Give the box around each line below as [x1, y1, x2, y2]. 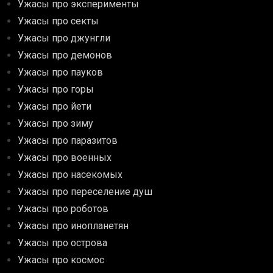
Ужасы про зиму [18, 117, 94, 129]
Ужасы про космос [18, 253, 105, 266]
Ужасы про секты [18, 15, 99, 27]
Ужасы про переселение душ [18, 185, 153, 197]
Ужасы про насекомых [18, 168, 123, 180]
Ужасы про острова [18, 236, 108, 249]
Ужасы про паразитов [18, 134, 118, 146]
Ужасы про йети [18, 100, 92, 112]
